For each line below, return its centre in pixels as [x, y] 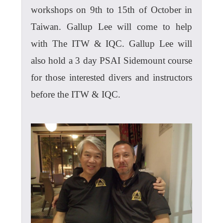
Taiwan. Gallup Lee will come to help [111, 27]
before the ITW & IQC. [75, 95]
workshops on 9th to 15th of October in [111, 10]
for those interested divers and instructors [111, 78]
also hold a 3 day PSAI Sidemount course [111, 61]
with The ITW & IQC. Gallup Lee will [111, 44]
